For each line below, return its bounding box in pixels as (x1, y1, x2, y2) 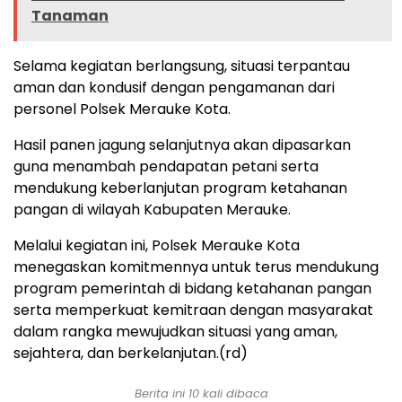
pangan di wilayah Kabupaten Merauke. (13, 199, 291, 221)
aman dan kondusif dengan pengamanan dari (13, 77, 335, 99)
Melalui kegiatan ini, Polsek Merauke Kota (13, 235, 300, 257)
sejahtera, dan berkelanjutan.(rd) (13, 343, 248, 364)
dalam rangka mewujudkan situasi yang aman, (13, 321, 337, 343)
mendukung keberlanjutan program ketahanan (13, 178, 347, 199)
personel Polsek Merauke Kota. (13, 99, 231, 120)
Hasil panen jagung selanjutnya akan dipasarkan (13, 135, 351, 156)
